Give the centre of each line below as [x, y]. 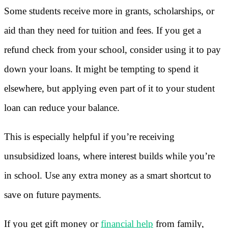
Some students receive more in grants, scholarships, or [109, 11]
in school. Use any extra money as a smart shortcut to [108, 175]
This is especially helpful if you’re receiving [89, 136]
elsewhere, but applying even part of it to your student [109, 88]
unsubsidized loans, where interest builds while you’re [109, 156]
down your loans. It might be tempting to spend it [101, 69]
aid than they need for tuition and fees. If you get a [103, 30]
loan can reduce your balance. [62, 107]
